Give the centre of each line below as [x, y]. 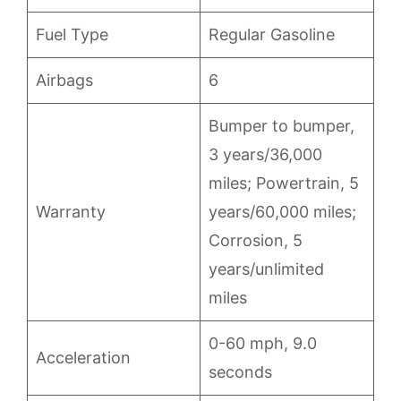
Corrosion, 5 [256, 240]
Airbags [64, 80]
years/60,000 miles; [282, 212]
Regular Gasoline [272, 34]
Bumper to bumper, [282, 126]
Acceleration [83, 358]
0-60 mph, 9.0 [263, 343]
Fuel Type [72, 34]
